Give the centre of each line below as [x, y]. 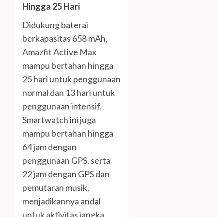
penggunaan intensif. [62, 106]
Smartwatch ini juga [59, 120]
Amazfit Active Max [59, 52]
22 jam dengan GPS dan [66, 174]
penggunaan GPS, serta [66, 161]
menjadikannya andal [62, 201]
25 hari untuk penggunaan [71, 79]
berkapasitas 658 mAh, [65, 39]
